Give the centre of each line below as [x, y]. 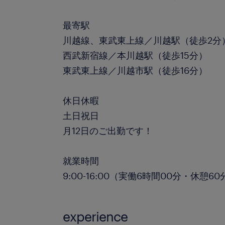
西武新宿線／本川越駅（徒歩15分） [135, 55]
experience [95, 216]
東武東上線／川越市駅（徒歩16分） [135, 70]
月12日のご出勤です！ [108, 131]
